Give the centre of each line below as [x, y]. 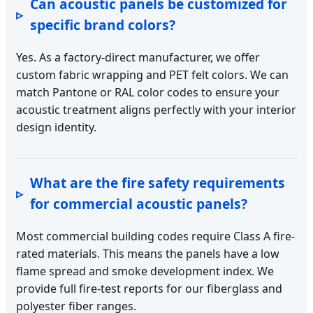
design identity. [56, 127]
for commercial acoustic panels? [139, 203]
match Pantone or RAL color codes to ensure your [148, 92]
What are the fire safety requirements [158, 182]
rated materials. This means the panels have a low [148, 253]
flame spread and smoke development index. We [145, 271]
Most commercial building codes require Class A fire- [155, 236]
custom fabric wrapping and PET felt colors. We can [152, 74]
